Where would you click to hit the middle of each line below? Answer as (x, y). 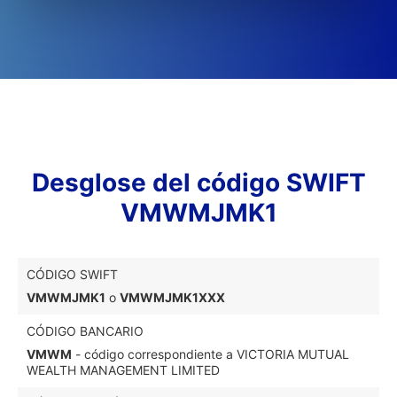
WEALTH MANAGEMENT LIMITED (123, 370)
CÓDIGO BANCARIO (85, 331)
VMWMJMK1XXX (172, 297)
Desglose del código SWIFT (198, 183)
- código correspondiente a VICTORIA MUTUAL (210, 354)
